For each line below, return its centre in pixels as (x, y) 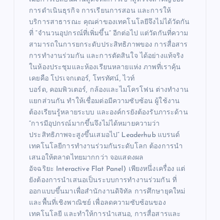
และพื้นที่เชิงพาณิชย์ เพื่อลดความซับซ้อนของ (97, 203)
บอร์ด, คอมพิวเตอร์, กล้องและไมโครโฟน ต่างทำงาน (109, 90)
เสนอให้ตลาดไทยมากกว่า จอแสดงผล (86, 158)
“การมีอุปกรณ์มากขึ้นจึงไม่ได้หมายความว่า (95, 124)
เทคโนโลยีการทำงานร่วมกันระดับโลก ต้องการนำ (106, 147)
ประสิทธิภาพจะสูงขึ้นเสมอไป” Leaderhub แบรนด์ (105, 136)
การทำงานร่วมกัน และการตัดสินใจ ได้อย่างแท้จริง (107, 56)
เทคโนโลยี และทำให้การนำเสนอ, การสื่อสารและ (105, 215)
